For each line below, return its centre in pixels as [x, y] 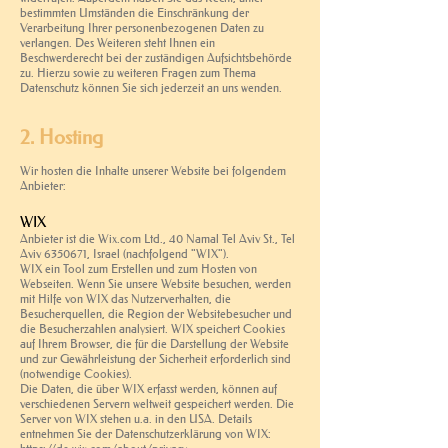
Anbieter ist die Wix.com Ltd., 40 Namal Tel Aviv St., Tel [157, 238]
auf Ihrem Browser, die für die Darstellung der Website [154, 343]
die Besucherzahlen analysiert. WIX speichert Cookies [152, 328]
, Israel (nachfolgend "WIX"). [158, 253]
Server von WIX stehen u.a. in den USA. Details [136, 418]
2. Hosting [61, 136]
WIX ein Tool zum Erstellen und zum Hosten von [138, 268]
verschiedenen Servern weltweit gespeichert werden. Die [157, 403]
